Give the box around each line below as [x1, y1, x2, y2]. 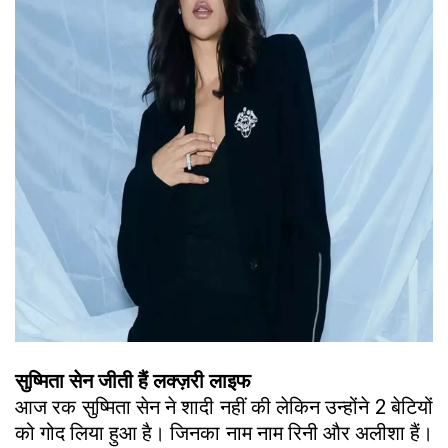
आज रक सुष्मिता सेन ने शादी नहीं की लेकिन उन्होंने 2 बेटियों [15, 395, 433, 420]
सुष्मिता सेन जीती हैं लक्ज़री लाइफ [15, 369, 251, 394]
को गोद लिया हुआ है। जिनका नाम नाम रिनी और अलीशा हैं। [15, 421, 433, 446]
